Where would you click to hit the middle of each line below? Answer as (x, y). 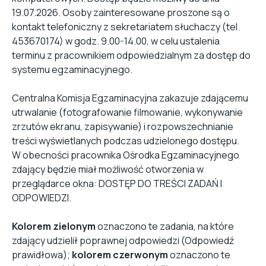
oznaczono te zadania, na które (165, 226)
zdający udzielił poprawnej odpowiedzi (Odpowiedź (123, 240)
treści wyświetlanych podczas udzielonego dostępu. (126, 141)
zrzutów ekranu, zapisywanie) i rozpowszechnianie (123, 126)
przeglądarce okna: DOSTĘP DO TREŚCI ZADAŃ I (117, 183)
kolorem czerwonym (120, 255)
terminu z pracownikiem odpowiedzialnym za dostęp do (131, 55)
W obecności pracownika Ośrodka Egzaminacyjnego (126, 155)
